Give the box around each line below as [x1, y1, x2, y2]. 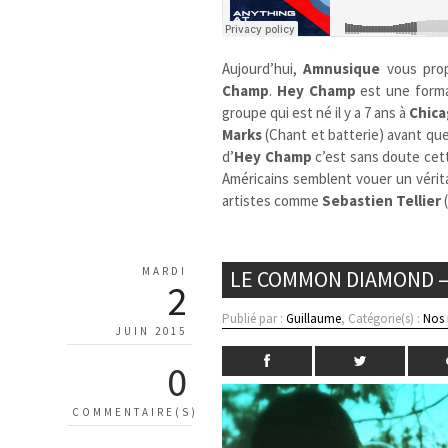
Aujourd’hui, [222, 58, 304, 78]
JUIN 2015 [116, 323, 187, 338]
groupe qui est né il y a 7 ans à [222, 102, 410, 122]
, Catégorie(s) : [341, 309, 424, 327]
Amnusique [303, 58, 381, 78]
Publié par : [222, 309, 287, 327]
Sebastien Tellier [322, 190, 442, 210]
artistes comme [222, 190, 323, 210]
